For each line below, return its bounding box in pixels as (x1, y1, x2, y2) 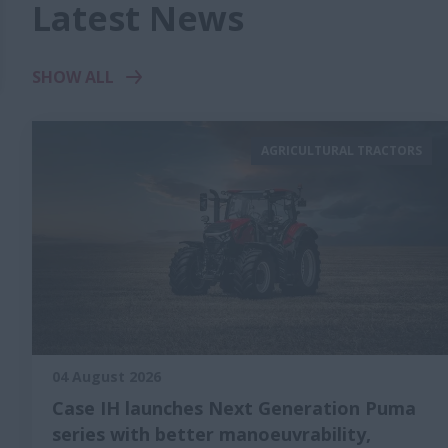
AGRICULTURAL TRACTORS (261, 142, 422, 159)
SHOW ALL (32, 66, 114, 88)
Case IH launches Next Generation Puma (52, 396, 416, 420)
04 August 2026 (52, 367, 161, 386)
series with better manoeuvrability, (52, 422, 371, 446)
